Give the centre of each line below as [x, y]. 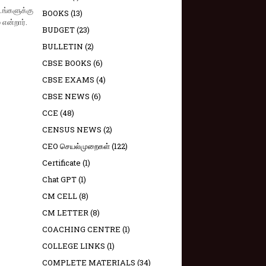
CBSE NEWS [66, 96]
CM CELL [60, 196]
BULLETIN [63, 46]
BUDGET [58, 30]
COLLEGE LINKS [74, 246]
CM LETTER [65, 213]
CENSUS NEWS [72, 129]
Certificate [61, 163]
